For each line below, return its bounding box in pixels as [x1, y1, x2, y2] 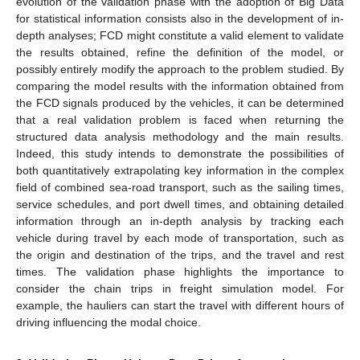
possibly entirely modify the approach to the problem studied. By [16, 62, 344, 76]
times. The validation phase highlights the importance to [16, 264, 344, 278]
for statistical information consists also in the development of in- [16, 11, 344, 25]
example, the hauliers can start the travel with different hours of [16, 298, 344, 312]
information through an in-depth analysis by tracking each [16, 214, 344, 227]
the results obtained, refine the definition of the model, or [16, 45, 344, 59]
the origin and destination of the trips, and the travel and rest [16, 247, 344, 261]
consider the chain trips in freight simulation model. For [16, 281, 344, 295]
